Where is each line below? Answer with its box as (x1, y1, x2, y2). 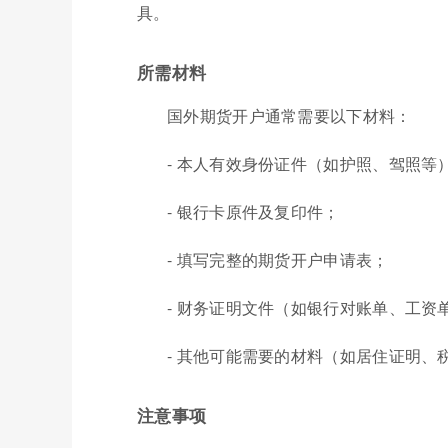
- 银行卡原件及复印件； (167, 200, 340, 224)
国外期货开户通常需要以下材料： (167, 104, 412, 128)
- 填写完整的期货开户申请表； (167, 248, 389, 272)
